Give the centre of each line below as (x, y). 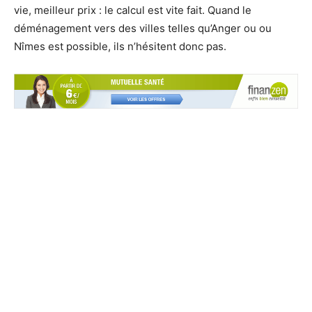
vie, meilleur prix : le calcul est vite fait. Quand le (133, 10)
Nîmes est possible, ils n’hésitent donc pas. (120, 46)
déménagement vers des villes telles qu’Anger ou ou (143, 28)
